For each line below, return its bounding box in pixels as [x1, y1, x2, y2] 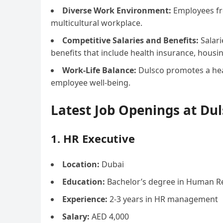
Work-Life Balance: [62, 65, 136, 76]
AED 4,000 [90, 211, 129, 222]
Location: [62, 159, 100, 170]
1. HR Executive [51, 131, 135, 146]
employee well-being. [51, 77, 130, 88]
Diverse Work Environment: [62, 5, 171, 16]
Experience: [62, 194, 108, 205]
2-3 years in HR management [108, 194, 218, 205]
